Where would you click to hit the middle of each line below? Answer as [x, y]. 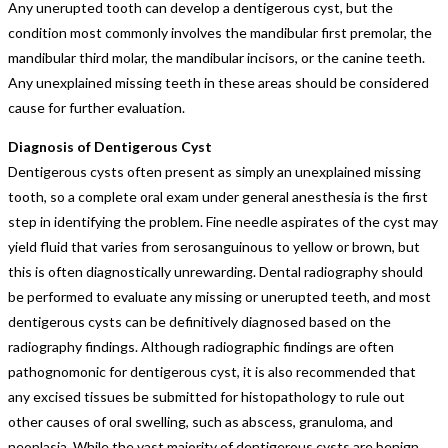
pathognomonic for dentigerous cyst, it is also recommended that [212, 371]
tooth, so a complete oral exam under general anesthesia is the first [218, 196]
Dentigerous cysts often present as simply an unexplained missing [214, 171]
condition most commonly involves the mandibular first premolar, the [220, 32]
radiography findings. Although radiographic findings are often [201, 346]
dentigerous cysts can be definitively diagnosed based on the [199, 321]
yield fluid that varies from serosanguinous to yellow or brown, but [214, 246]
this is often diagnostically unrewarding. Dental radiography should [215, 271]
